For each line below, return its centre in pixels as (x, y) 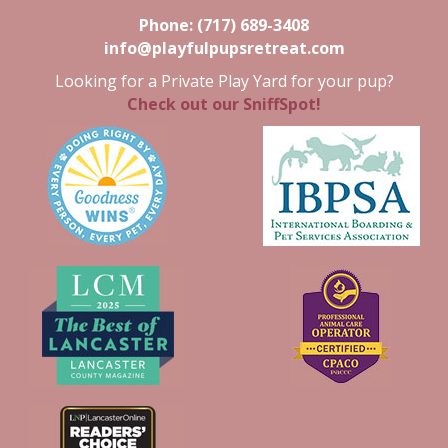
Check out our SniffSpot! (224, 103)
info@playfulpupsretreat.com (224, 47)
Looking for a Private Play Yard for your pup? (224, 80)
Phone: (166, 24)
